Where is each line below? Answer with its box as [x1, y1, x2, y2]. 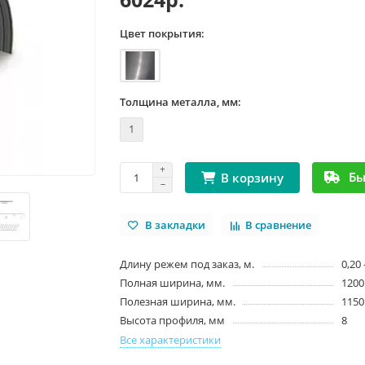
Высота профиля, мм [120, 313, 226, 328]
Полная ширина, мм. [120, 275, 226, 291]
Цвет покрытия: [120, 25, 205, 41]
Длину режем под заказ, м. [120, 257, 255, 272]
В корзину [221, 169, 284, 187]
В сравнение [245, 218, 312, 232]
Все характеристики [120, 332, 222, 348]
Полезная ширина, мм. [120, 294, 236, 310]
